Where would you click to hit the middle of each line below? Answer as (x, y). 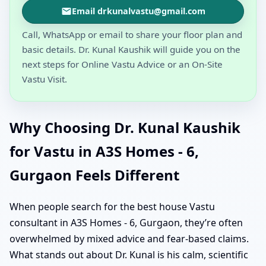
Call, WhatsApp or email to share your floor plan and (132, 34)
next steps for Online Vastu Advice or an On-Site (122, 64)
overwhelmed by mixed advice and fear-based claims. (129, 238)
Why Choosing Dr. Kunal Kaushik (125, 127)
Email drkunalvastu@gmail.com (138, 11)
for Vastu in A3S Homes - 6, (104, 151)
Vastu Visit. (45, 79)
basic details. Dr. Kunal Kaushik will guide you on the (131, 49)
